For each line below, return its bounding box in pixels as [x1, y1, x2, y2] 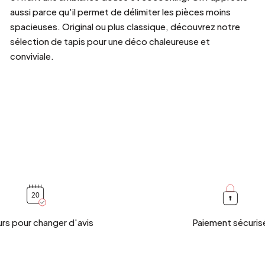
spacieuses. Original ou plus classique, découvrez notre [9, 21, 240, 33]
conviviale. [9, 50, 54, 62]
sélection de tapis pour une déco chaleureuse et [9, 35, 210, 47]
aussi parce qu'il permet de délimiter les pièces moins [9, 6, 231, 18]
